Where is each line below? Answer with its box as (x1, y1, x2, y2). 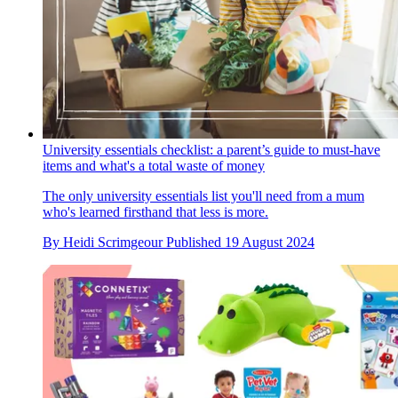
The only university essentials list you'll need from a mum (43, 188, 364, 204)
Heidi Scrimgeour (63, 235, 163, 251)
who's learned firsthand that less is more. (43, 204, 268, 220)
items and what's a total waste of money (43, 158, 265, 174)
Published (166, 235, 225, 251)
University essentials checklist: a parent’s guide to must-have (43, 142, 380, 158)
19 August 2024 (225, 235, 314, 251)
